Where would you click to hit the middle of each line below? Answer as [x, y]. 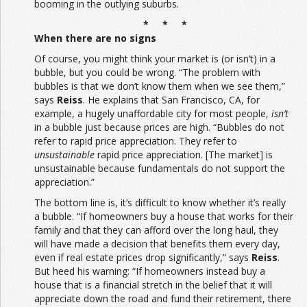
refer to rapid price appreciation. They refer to [136, 140]
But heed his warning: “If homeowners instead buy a [150, 271]
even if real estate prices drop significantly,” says [143, 257]
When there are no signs [95, 38]
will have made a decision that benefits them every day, [157, 243]
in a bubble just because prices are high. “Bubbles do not [159, 127]
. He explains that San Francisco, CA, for [171, 99]
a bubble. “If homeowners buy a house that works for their [164, 216]
